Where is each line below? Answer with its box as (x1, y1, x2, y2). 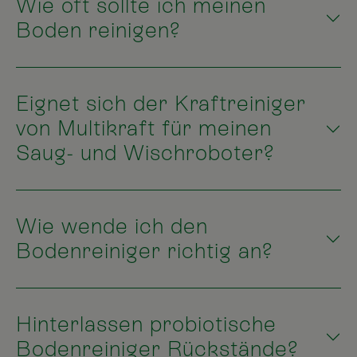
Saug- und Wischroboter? (16, 141, 275, 166)
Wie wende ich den (16, 214, 208, 239)
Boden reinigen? (16, 18, 181, 43)
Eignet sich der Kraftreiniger (16, 92, 306, 116)
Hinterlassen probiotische (16, 312, 277, 337)
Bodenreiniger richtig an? (16, 239, 273, 264)
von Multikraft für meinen (16, 116, 272, 141)
